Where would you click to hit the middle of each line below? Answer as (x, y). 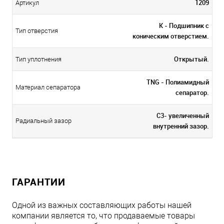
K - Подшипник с (184, 26)
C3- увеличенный (183, 116)
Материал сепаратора (48, 87)
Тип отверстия (37, 31)
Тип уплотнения (38, 59)
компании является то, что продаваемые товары (103, 216)
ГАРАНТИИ (39, 182)
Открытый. (191, 59)
